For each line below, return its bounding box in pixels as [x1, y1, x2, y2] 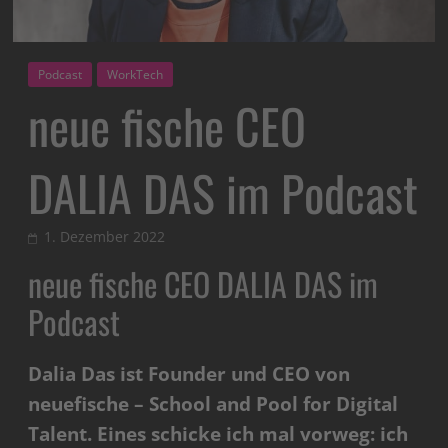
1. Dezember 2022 [44, 227, 166, 247]
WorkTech [107, 66, 164, 84]
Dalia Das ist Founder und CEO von [28, 361, 351, 388]
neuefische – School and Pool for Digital [28, 391, 399, 418]
